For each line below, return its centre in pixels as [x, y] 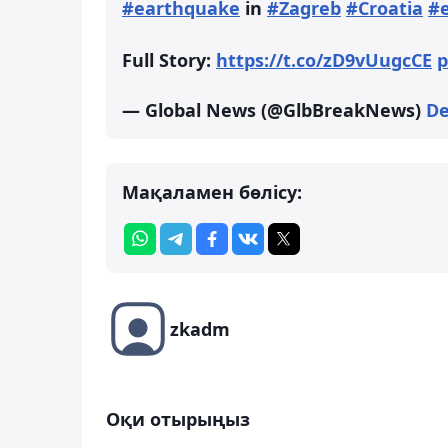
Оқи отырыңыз [178, 418]
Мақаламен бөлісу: [212, 191]
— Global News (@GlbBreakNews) [274, 109]
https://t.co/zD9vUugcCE [324, 59]
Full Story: [169, 59]
